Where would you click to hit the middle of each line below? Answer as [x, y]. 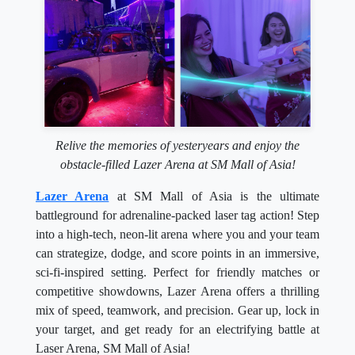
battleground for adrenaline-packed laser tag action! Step [177, 216]
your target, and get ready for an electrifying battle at [177, 330]
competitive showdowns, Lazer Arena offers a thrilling [177, 292]
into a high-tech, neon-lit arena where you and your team [177, 235]
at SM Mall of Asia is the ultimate [214, 197]
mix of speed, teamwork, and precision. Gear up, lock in [177, 311]
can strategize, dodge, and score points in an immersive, [177, 254]
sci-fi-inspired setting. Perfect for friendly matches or [177, 273]
